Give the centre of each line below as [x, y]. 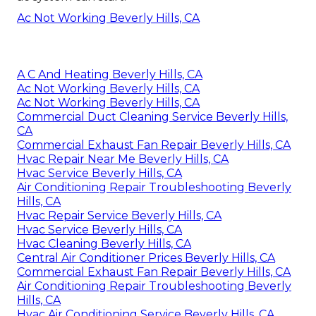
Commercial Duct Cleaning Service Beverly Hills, [152, 116]
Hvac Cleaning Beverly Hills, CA [104, 243]
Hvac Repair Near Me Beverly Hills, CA [123, 159]
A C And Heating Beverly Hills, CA [110, 74]
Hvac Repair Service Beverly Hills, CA [119, 215]
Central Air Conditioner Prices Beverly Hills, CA [146, 257]
